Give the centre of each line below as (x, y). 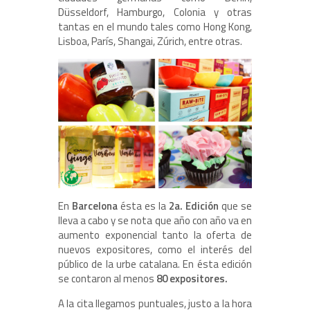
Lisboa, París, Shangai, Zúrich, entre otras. (150, 42)
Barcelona (95, 206)
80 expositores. (192, 278)
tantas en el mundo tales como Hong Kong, (155, 27)
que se (235, 206)
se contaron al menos (107, 278)
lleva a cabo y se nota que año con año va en (155, 220)
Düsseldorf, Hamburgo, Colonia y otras (155, 12)
